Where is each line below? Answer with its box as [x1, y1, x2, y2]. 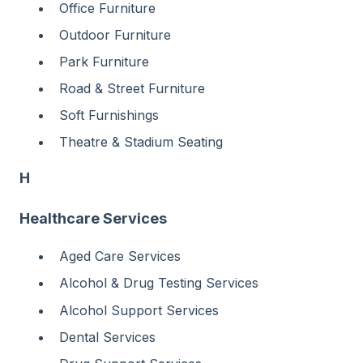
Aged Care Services [59, 248, 181, 265]
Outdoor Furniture [59, 26, 171, 43]
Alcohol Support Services [59, 301, 219, 318]
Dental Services [59, 328, 156, 345]
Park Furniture [59, 53, 149, 70]
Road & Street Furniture [59, 80, 205, 97]
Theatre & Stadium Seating [59, 134, 223, 151]
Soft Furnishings [59, 107, 159, 124]
